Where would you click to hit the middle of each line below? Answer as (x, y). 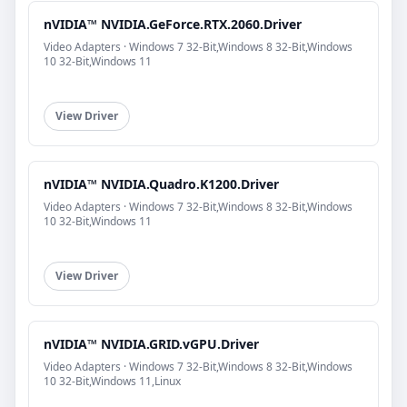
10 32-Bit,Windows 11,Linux (112, 382)
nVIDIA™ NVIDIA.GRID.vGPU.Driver (151, 344)
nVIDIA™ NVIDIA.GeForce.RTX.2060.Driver (173, 25)
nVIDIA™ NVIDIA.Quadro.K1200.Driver (161, 184)
